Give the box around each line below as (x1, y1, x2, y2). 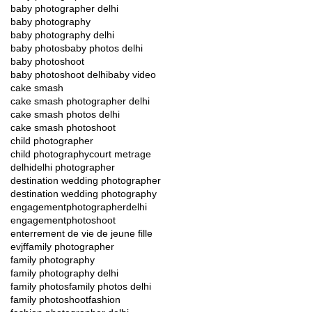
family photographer (26, 240, 114, 252)
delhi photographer (31, 161, 115, 173)
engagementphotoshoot (10, 214, 116, 226)
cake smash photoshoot (10, 121, 116, 133)
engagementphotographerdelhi (10, 201, 147, 212)
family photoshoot (10, 293, 88, 305)
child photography (10, 148, 89, 159)
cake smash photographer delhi (10, 95, 150, 107)
